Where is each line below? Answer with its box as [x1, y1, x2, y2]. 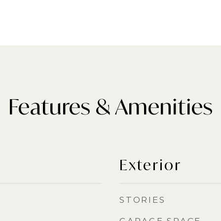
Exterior [119, 155, 182, 174]
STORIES [119, 195, 166, 205]
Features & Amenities [8, 92, 213, 120]
